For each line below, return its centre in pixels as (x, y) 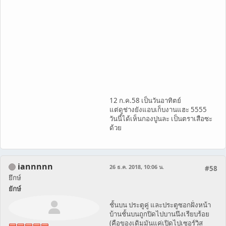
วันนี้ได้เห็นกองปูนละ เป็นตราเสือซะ (161, 118)
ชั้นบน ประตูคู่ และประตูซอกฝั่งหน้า (160, 205)
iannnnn (35, 166)
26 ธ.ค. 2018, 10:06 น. (137, 166)
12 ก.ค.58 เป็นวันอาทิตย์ (145, 100)
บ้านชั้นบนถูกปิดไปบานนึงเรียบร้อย (159, 214)
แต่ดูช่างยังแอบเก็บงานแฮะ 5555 (158, 109)
